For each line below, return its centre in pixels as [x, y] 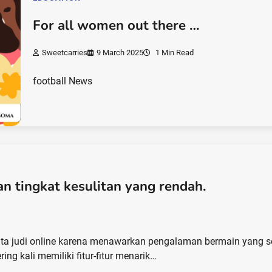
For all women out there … [117, 26]
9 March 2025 [120, 52]
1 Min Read [174, 52]
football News [63, 81]
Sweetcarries [65, 52]
